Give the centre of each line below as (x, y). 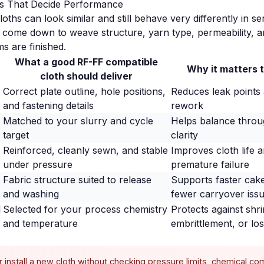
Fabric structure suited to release (77, 180)
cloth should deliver (86, 76)
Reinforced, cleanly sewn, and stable (85, 150)
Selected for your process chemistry (85, 209)
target (16, 135)
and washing (31, 194)
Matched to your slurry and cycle (78, 121)
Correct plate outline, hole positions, (84, 91)
